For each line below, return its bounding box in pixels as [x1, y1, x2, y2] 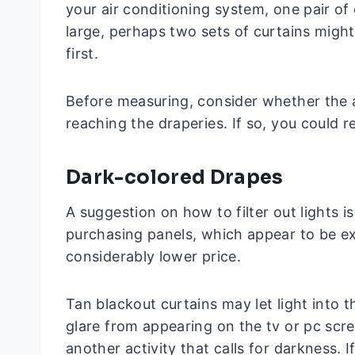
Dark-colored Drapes [66, 166, 284, 190]
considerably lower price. [66, 248, 246, 265]
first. [66, 45, 99, 63]
